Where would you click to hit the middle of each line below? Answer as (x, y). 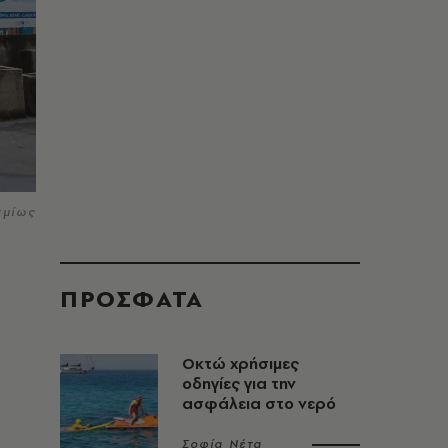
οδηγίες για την (239, 383)
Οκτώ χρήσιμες (240, 363)
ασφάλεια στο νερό (259, 403)
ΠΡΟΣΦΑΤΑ (132, 298)
